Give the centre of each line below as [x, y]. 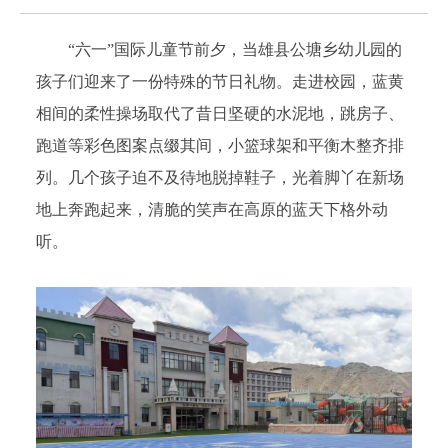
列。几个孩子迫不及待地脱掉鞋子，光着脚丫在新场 [220, 177]
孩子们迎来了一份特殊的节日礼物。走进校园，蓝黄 [220, 81]
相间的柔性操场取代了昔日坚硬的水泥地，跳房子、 [220, 113]
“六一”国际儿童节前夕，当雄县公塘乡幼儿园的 [235, 49]
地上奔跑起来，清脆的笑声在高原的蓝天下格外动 [212, 209]
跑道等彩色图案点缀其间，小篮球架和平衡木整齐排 [220, 145]
